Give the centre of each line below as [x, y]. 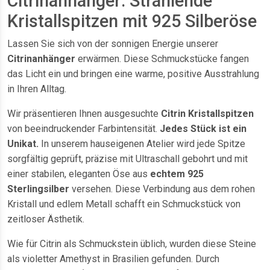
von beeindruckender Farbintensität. [83, 129]
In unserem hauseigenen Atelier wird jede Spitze [143, 144]
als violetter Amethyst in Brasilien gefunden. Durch [113, 259]
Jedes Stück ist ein [203, 129]
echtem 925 [177, 174]
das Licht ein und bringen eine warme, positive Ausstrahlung [133, 74]
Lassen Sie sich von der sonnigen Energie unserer [113, 44]
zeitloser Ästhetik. [46, 219]
